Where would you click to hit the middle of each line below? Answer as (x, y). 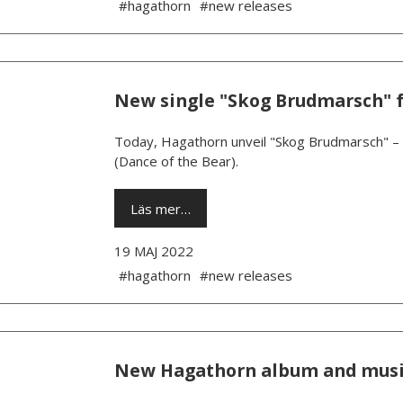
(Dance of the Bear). (176, 161)
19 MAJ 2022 (153, 251)
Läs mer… (160, 208)
